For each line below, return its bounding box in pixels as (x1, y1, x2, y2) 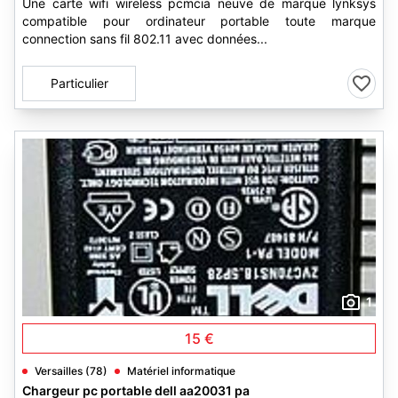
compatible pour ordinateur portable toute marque (22, 13, 376, 28)
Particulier (50, 76, 108, 91)
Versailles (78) (35, 364, 107, 378)
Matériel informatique (127, 364, 235, 378)
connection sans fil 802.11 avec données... (22, 31, 267, 46)
